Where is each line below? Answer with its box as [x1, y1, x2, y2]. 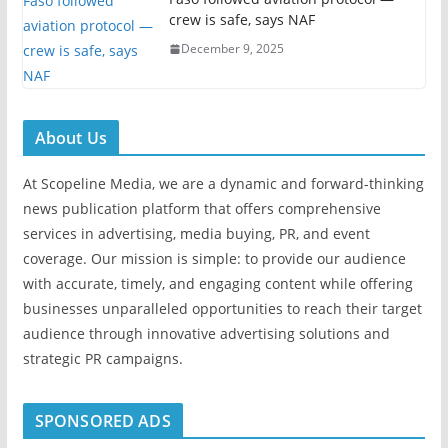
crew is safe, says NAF [168, 10, 315, 29]
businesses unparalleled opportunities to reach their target [22, 299, 422, 318]
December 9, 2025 [180, 40, 284, 57]
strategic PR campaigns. [22, 349, 183, 368]
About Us [34, 127, 107, 149]
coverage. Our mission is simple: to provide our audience [22, 249, 406, 268]
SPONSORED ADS [34, 410, 171, 432]
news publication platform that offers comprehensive [22, 199, 381, 218]
